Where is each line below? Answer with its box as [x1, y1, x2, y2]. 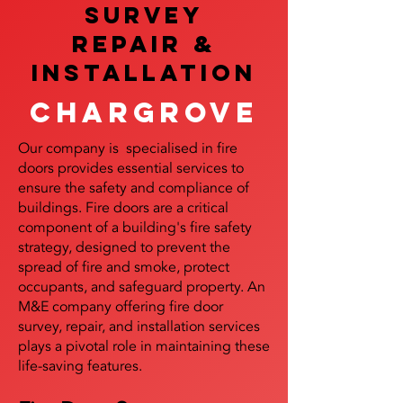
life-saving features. [18, 356, 142, 376]
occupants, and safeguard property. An [18, 277, 265, 297]
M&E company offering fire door [18, 297, 223, 317]
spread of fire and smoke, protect [18, 257, 229, 277]
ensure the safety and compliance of [18, 178, 249, 198]
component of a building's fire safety [18, 218, 252, 237]
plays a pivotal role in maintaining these [18, 336, 270, 356]
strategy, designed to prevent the [18, 237, 230, 257]
